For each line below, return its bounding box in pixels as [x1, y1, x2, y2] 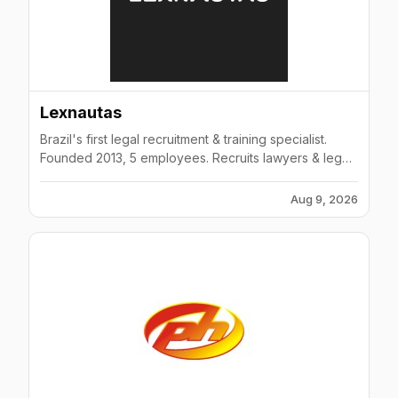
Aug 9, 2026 [291, 192, 358, 206]
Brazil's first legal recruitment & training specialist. [40, 131, 327, 147]
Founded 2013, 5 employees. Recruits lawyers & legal [40, 150, 352, 165]
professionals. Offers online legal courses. [40, 169, 286, 184]
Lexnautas [40, 103, 122, 122]
